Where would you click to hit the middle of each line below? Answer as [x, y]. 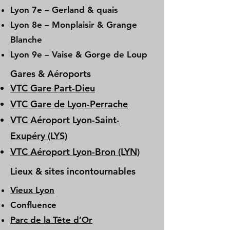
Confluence [33, 205]
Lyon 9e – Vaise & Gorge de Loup [79, 54]
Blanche [26, 40]
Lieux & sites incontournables [73, 171]
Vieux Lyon [32, 190]
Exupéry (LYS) [39, 136]
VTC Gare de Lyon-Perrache [69, 104]
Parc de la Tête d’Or [51, 220]
